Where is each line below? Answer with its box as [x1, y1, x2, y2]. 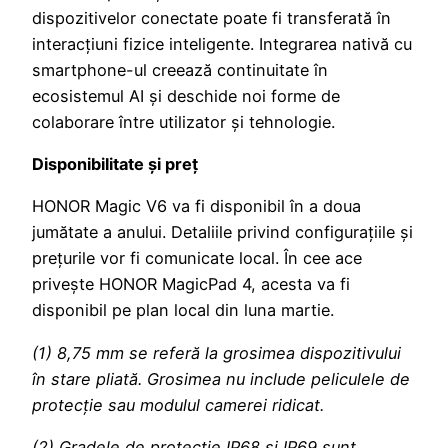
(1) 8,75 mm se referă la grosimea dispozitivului [32, 342, 401, 363]
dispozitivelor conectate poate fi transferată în [32, 7, 391, 28]
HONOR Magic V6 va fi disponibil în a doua [32, 196, 361, 217]
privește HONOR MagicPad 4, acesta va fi [32, 274, 350, 295]
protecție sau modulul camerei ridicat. [32, 394, 324, 415]
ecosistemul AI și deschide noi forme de [32, 85, 340, 106]
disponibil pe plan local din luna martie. [32, 300, 334, 321]
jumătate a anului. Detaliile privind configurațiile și [32, 222, 413, 243]
